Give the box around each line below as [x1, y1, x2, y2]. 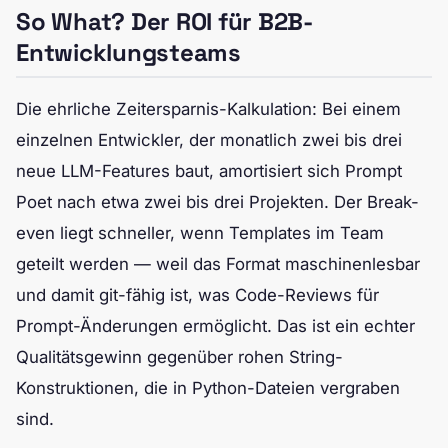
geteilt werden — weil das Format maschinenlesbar [16, 253, 420, 274]
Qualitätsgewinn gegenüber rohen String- [16, 346, 343, 367]
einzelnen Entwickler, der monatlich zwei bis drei [16, 129, 402, 150]
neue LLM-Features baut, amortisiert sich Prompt [16, 160, 402, 181]
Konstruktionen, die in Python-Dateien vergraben [16, 377, 400, 398]
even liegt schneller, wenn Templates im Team [16, 222, 384, 243]
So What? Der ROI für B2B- [16, 5, 313, 37]
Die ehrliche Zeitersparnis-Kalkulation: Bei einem [16, 98, 401, 119]
